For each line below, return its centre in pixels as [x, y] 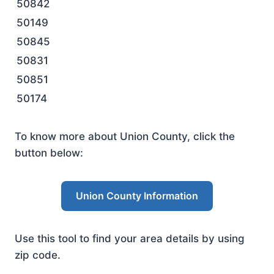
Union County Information [137, 196]
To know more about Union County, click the [125, 136]
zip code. [38, 255]
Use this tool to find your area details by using [130, 239]
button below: [49, 153]
